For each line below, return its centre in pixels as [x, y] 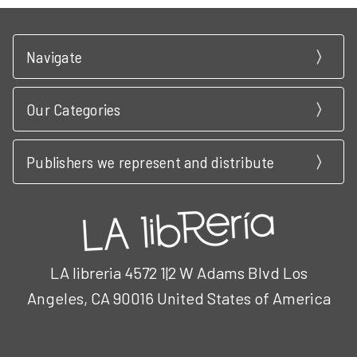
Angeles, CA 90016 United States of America [178, 298]
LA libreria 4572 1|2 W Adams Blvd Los [178, 272]
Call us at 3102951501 [178, 341]
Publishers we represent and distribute [151, 161]
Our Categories [74, 109]
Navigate [54, 56]
